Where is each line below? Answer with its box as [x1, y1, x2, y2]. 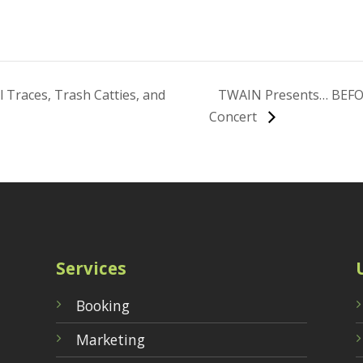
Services [56, 257, 126, 280]
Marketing [76, 330, 145, 350]
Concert [209, 107, 261, 126]
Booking [76, 296, 130, 316]
